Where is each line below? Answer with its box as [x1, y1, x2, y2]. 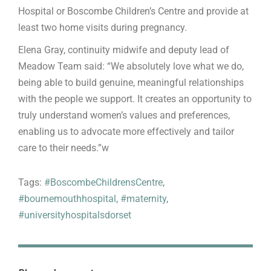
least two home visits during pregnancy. [18, 22, 187, 34]
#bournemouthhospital [18, 193, 116, 205]
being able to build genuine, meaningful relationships [18, 77, 244, 89]
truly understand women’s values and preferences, [18, 109, 230, 122]
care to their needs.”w [18, 142, 109, 154]
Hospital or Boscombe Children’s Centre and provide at [18, 5, 249, 18]
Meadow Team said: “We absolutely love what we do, [18, 60, 244, 73]
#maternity [120, 193, 166, 205]
